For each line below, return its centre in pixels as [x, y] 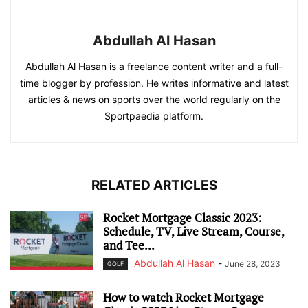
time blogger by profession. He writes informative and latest [154, 82]
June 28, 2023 [253, 263]
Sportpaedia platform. [154, 115]
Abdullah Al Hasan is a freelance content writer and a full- [154, 66]
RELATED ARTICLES [154, 185]
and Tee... [129, 245]
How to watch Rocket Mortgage [184, 297]
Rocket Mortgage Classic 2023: [183, 217]
